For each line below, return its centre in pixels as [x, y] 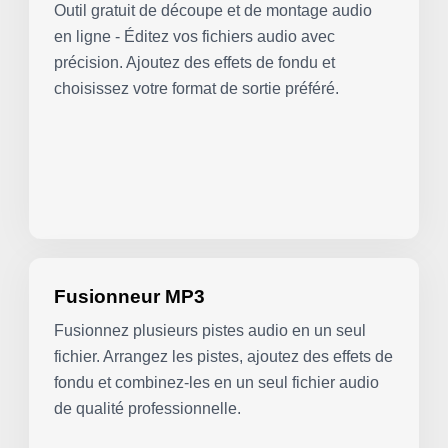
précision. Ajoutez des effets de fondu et [195, 63]
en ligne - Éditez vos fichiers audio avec [195, 37]
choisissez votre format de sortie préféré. [197, 89]
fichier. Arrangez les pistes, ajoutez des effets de [224, 356]
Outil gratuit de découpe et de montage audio [213, 11]
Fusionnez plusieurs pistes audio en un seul [210, 330]
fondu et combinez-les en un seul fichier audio [217, 382]
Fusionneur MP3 [130, 296]
